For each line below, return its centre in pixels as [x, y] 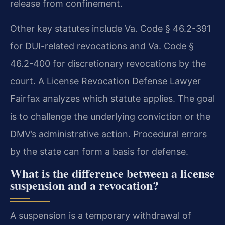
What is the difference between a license [113, 173]
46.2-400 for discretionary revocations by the [108, 63]
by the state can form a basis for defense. [99, 151]
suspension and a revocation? [84, 185]
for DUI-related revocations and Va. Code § [102, 46]
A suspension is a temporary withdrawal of [101, 216]
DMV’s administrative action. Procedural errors [108, 134]
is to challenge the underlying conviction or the [110, 116]
